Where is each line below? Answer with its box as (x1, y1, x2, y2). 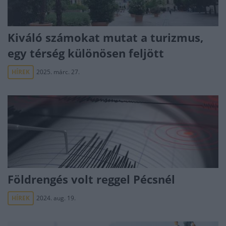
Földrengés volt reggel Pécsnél (8, 172, 175, 187)
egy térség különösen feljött (8, 45, 164, 61)
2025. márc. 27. (36, 68, 80, 76)
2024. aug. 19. (36, 194, 76, 202)
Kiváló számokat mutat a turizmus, (8, 30, 203, 45)
